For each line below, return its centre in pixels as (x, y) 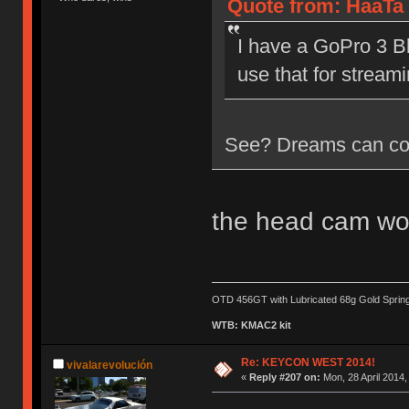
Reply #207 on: (284, 378)
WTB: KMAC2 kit (251, 325)
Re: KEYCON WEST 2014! (308, 363)
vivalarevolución (110, 365)
